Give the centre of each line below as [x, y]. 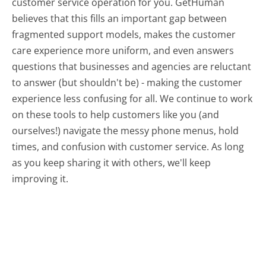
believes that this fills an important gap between [120, 18]
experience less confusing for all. [86, 98]
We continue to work [206, 98]
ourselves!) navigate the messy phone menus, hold [126, 130]
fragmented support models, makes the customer [124, 34]
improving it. [40, 178]
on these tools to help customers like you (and [116, 114]
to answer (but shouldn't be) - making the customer [127, 82]
